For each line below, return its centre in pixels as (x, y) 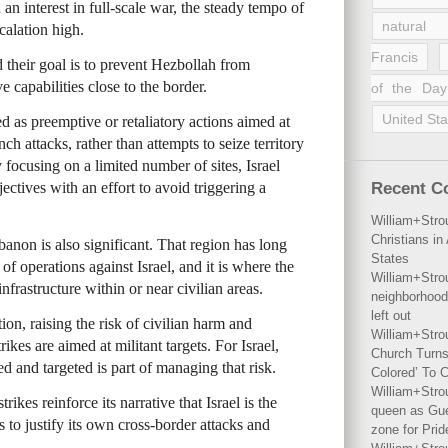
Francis (394, 57)
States (390, 258)
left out (391, 315)
